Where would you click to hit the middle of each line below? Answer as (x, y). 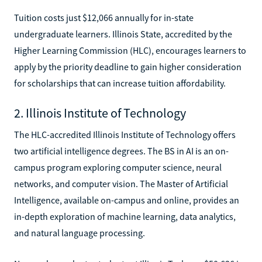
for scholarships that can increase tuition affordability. (120, 83)
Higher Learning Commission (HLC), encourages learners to (130, 50)
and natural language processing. (80, 232)
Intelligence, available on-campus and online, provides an (127, 200)
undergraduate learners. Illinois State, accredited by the (123, 34)
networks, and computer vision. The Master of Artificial (121, 183)
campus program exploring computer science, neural (118, 167)
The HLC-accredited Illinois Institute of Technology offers (125, 134)
